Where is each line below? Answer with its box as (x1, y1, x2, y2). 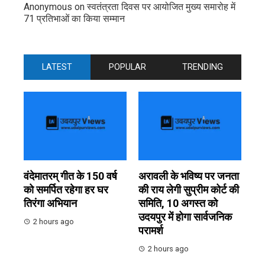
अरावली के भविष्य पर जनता (138, 169, 239, 182)
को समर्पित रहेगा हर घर (24, 183, 108, 196)
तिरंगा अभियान (24, 196, 77, 209)
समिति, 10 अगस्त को (138, 196, 218, 209)
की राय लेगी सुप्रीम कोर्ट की (138, 183, 239, 196)
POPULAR (108, 62, 146, 72)
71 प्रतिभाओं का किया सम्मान (24, 12, 125, 24)
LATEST (41, 62, 72, 72)
